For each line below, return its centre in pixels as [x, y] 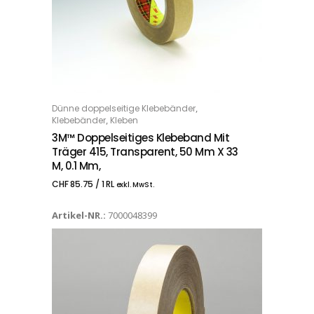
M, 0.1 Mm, [76, 165]
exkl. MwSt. [135, 184]
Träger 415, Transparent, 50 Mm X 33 [145, 151]
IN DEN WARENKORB [120, 109]
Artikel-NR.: [80, 215]
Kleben [124, 120]
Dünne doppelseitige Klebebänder [124, 108]
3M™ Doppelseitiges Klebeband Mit [141, 137]
